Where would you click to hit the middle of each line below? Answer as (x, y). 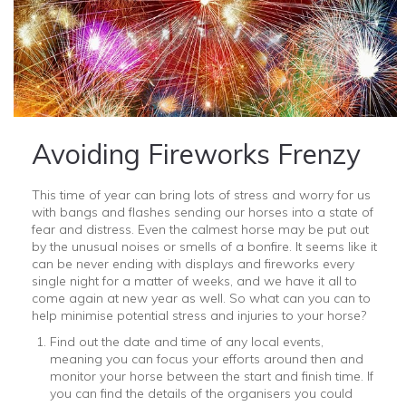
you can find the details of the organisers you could (201, 394)
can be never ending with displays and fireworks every (193, 264)
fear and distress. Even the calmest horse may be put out (200, 230)
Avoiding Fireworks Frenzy (196, 155)
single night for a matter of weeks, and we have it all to (194, 281)
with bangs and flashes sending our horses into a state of (203, 213)
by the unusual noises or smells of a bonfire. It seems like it (204, 247)
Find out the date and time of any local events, (187, 342)
